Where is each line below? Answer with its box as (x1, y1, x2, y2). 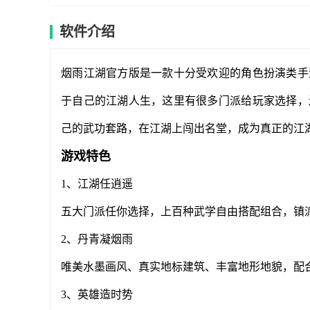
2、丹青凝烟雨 (61, 233, 133, 245)
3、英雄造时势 (61, 289, 133, 300)
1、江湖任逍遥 (61, 178, 133, 190)
